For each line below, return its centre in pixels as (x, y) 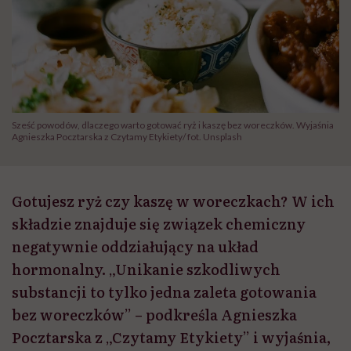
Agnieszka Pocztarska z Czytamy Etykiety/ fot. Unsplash (127, 137)
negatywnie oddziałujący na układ (135, 247)
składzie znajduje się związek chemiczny (159, 224)
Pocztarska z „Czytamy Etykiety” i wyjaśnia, (171, 338)
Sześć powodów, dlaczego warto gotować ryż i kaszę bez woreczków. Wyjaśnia (173, 125)
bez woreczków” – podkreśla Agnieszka (154, 315)
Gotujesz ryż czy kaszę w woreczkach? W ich (173, 201)
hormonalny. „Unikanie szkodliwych (146, 270)
